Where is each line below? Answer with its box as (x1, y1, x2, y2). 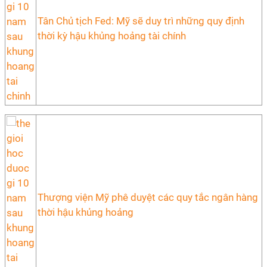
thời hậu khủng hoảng (38, 206, 133, 218)
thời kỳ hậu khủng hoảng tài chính (38, 30, 186, 42)
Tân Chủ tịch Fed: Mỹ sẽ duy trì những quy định (38, 15, 244, 27)
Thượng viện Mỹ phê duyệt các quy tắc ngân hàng (38, 191, 258, 203)
